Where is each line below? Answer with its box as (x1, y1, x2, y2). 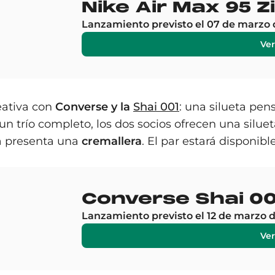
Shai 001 (133, 100, 179, 114)
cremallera (82, 134, 142, 148)
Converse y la (55, 100, 130, 114)
